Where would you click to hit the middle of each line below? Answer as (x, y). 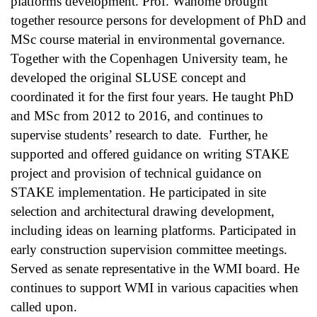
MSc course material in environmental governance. (148, 40)
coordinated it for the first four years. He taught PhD (152, 97)
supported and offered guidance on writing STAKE (150, 154)
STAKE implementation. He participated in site (138, 192)
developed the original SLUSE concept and (128, 78)
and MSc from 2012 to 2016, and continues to (137, 116)
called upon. (44, 307)
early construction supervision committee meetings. (149, 250)
